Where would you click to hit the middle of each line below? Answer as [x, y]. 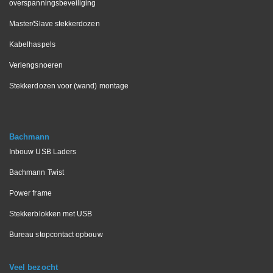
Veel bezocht [34, 267]
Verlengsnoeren [36, 65]
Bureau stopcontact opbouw [56, 234]
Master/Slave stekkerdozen [55, 23]
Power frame [30, 193]
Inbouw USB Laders [43, 151]
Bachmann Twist [37, 172]
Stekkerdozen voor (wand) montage [69, 86]
